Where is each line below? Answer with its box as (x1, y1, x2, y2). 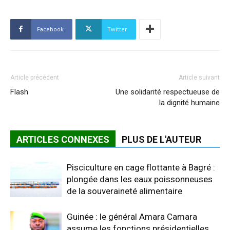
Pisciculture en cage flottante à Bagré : (67, 162, 215, 172)
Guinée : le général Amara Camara (67, 211, 197, 222)
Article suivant (179, 73, 220, 81)
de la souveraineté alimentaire (67, 185, 182, 196)
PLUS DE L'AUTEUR (122, 133, 201, 145)
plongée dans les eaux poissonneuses (67, 174, 213, 184)
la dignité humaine (159, 98, 220, 107)
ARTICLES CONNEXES (16, 133, 109, 145)
